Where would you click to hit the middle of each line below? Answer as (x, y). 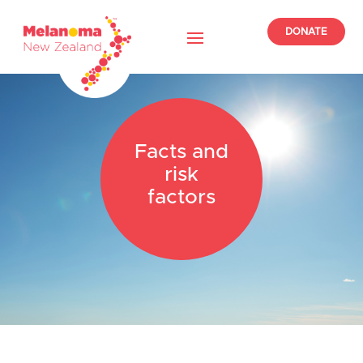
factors (181, 197)
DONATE (306, 32)
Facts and (181, 152)
